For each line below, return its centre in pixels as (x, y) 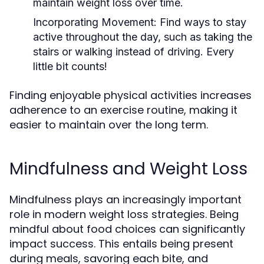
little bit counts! (70, 66)
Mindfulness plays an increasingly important (126, 199)
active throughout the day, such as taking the (143, 37)
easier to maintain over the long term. (109, 125)
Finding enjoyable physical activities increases (131, 95)
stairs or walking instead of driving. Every (133, 52)
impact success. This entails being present (121, 244)
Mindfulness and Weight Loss (128, 169)
